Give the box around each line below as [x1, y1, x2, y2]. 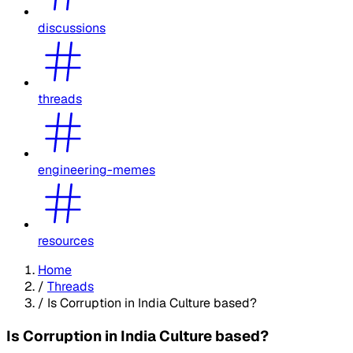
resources [38, 232, 94, 249]
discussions [38, 19, 106, 36]
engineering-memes [38, 161, 155, 178]
